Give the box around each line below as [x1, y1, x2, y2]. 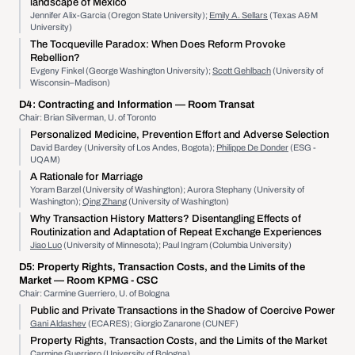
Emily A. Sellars [209, 10, 268, 20]
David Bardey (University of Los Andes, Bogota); [30, 143, 216, 152]
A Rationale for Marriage [30, 171, 143, 182]
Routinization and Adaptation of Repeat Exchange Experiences [30, 227, 322, 238]
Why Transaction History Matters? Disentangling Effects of [30, 213, 301, 224]
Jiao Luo [30, 240, 62, 250]
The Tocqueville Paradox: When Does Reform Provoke [30, 39, 285, 50]
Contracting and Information [36, 99, 175, 110]
